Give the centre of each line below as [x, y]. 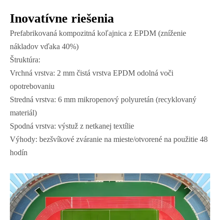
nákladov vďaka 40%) [44, 47]
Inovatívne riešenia [62, 19]
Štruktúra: [25, 60]
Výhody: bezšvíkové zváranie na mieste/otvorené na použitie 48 [109, 139]
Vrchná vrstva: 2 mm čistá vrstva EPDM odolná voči [92, 73]
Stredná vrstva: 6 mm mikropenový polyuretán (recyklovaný [103, 100]
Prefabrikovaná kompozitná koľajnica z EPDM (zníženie [98, 33]
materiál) [23, 113]
